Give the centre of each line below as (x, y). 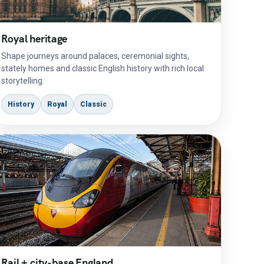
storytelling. (23, 81)
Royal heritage (34, 39)
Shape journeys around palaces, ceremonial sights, (95, 56)
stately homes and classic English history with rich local (103, 68)
